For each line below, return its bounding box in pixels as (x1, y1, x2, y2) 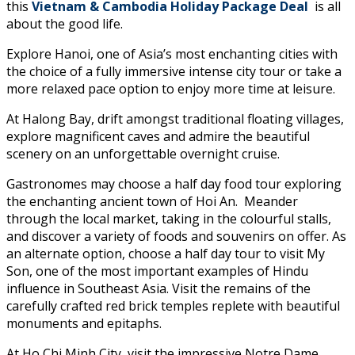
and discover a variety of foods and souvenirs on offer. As (6, 227, 346, 246)
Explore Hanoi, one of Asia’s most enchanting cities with (6, 45, 338, 63)
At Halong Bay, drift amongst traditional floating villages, (6, 110, 344, 128)
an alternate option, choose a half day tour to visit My (6, 245, 325, 263)
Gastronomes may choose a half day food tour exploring (6, 175, 342, 193)
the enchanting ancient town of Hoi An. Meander (6, 193, 298, 211)
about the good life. (6, 15, 123, 33)
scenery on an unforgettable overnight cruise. (6, 145, 280, 163)
